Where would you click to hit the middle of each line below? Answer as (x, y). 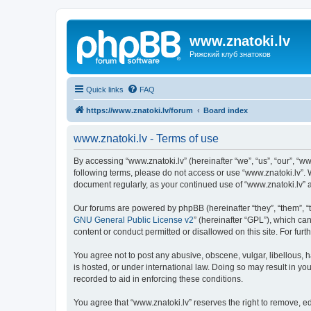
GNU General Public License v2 (134, 220)
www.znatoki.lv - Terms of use (146, 138)
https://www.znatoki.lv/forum (140, 110)
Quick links (105, 89)
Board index (226, 110)
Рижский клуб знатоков (230, 54)
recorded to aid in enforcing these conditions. (158, 279)
